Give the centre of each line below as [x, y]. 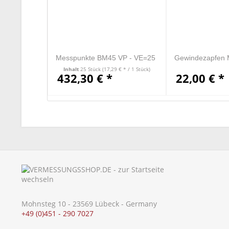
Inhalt [72, 69]
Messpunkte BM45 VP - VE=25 [106, 58]
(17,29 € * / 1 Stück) [126, 69]
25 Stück [91, 69]
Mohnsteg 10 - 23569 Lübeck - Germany [89, 204]
